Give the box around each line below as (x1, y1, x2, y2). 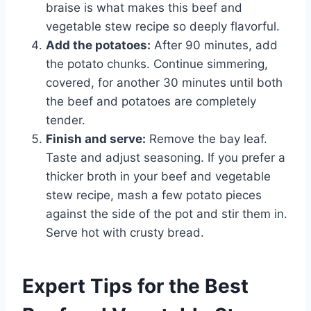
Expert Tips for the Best (22, 274, 249, 298)
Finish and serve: (46, 131, 146, 146)
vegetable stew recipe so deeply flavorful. (46, 19, 280, 33)
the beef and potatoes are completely (46, 94, 256, 108)
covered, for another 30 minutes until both (46, 75, 283, 90)
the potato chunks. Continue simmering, (46, 56, 268, 71)
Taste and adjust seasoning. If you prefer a (46, 150, 285, 165)
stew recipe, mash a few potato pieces (46, 187, 262, 202)
